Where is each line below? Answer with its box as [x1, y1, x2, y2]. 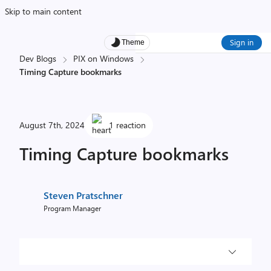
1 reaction [109, 119, 146, 131]
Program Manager [44, 203, 101, 213]
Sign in [230, 37, 253, 47]
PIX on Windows [73, 53, 134, 64]
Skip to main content [5, 5, 82, 17]
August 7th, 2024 [19, 119, 85, 131]
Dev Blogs [19, 53, 56, 64]
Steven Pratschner [44, 189, 123, 201]
